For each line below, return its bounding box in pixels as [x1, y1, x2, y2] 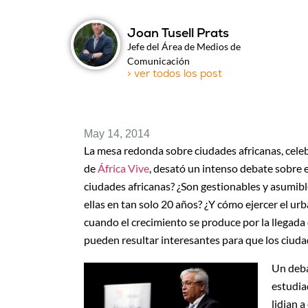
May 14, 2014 [84, 128, 150, 140]
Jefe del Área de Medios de [127, 41, 241, 53]
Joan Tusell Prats [127, 25, 230, 41]
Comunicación [127, 55, 190, 67]
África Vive [98, 162, 149, 175]
